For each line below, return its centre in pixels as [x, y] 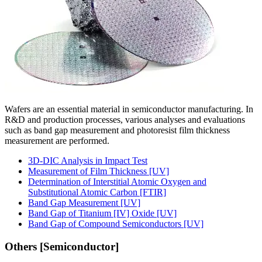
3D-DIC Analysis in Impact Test [88, 161]
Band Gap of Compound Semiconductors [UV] [116, 224]
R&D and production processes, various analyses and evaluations [125, 120]
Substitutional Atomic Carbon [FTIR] [97, 192]
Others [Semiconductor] [62, 246]
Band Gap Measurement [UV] [84, 203]
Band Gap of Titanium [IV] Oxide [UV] [102, 213]
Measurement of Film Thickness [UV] [99, 171]
